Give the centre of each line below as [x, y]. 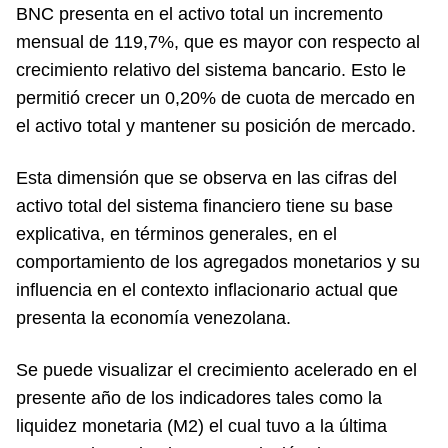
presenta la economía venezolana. [153, 318]
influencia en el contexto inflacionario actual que [207, 290]
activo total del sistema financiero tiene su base [204, 206]
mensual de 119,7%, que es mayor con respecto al [218, 42]
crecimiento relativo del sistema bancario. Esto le [211, 70]
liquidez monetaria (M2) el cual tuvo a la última [201, 426]
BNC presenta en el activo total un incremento [199, 14]
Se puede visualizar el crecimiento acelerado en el [216, 370]
